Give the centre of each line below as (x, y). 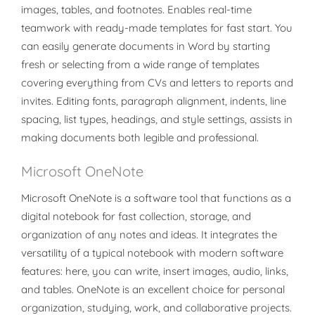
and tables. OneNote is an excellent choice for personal (153, 289)
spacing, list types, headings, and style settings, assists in (157, 119)
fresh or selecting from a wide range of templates (140, 64)
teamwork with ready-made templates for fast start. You (157, 28)
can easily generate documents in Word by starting (146, 46)
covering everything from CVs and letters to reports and (157, 83)
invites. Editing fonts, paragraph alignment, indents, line (154, 101)
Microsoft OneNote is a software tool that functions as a (156, 198)
